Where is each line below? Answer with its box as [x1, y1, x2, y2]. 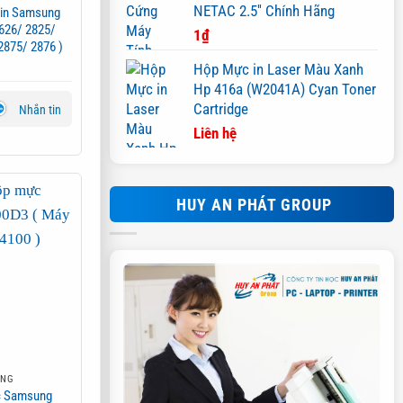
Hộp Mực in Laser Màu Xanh [193, 59, 363, 78]
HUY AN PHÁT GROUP [176, 194, 332, 214]
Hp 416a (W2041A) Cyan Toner [193, 79, 376, 98]
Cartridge [193, 99, 248, 118]
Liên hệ [193, 123, 237, 142]
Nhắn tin [19, 102, 62, 117]
